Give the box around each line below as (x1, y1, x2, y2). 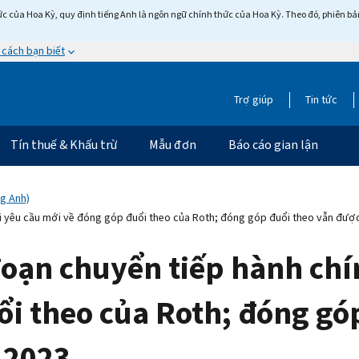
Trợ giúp (234, 91, 273, 107)
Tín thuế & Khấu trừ (10, 135, 117, 153)
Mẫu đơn (149, 135, 196, 153)
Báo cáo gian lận (228, 135, 318, 153)
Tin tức (305, 91, 337, 107)
